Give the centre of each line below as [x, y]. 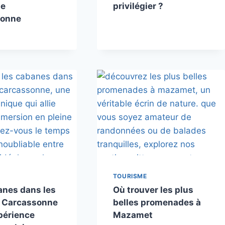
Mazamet [133, 215]
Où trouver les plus [153, 190]
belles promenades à [157, 202]
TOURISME [130, 176]
